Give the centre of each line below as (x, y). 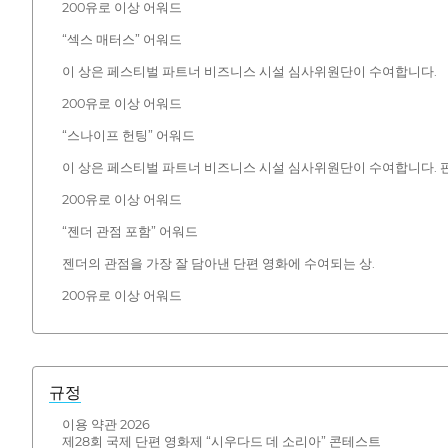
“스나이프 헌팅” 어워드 (128, 135)
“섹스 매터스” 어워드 (121, 39)
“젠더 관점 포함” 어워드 (129, 231)
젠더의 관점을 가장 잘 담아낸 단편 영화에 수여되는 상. (218, 263)
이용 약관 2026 (105, 425)
